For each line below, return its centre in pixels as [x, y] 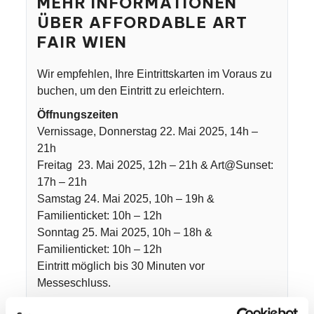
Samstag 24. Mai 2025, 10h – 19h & [126, 199]
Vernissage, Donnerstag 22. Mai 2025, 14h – [148, 131]
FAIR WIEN [83, 42]
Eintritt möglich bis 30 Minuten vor [121, 266]
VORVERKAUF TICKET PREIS [118, 307]
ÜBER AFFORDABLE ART [143, 22]
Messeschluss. [76, 283]
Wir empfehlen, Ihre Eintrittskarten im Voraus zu [155, 74]
